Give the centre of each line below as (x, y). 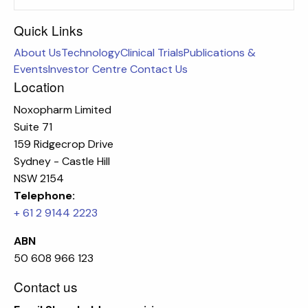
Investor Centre (88, 69)
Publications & (220, 53)
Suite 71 (33, 127)
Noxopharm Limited (63, 110)
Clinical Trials (152, 53)
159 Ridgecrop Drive (64, 144)
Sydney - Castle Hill (62, 162)
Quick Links (48, 30)
